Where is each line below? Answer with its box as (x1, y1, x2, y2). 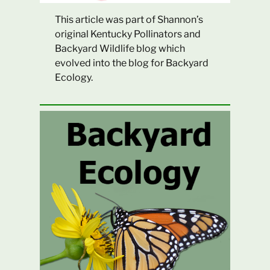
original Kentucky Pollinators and (55, 28, 201, 40)
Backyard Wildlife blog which (55, 42, 186, 54)
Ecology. (55, 71, 93, 83)
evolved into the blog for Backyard (55, 57, 209, 69)
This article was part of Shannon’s (55, 13, 204, 25)
